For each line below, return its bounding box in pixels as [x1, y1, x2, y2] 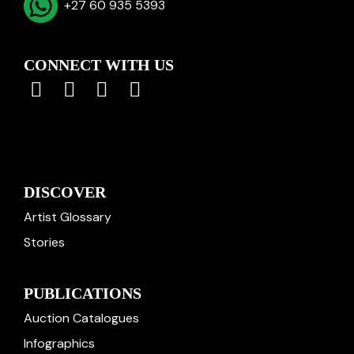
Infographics [24, 335, 95, 352]
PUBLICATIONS [24, 284, 141, 302]
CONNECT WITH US [24, 56, 174, 73]
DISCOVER [24, 183, 106, 201]
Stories [24, 234, 65, 250]
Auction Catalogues [24, 310, 139, 326]
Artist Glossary [24, 209, 111, 225]
